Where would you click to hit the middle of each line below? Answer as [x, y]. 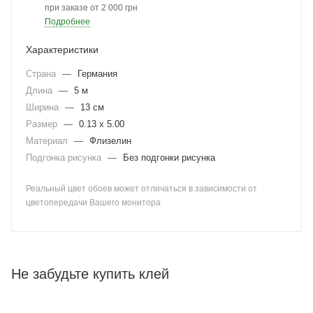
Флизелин [110, 141]
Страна [42, 74]
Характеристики [62, 50]
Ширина [44, 107]
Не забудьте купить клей [90, 274]
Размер [43, 124]
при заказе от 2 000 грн [91, 8]
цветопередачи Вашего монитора [93, 203]
